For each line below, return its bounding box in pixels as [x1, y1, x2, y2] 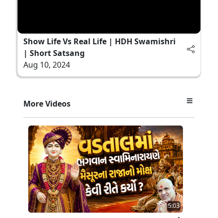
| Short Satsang [23, 47, 85, 58]
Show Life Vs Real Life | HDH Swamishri [23, 36, 176, 47]
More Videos [23, 98, 71, 109]
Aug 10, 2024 [23, 59, 70, 70]
